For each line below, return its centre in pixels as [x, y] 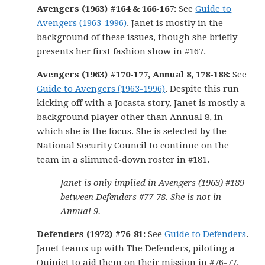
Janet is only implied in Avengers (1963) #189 [153, 183]
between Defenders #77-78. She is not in [141, 197]
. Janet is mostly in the [175, 23]
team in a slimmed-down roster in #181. [123, 160]
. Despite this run [202, 89]
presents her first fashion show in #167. [122, 52]
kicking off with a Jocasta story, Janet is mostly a [141, 103]
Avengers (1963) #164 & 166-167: [108, 9]
